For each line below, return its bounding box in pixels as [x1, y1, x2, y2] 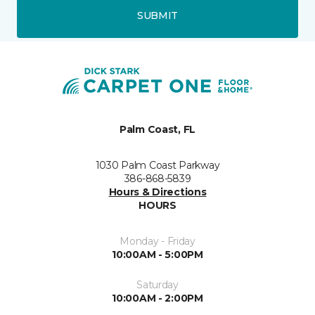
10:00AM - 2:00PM [112, 292, 203, 304]
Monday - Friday [120, 235, 195, 247]
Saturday [136, 278, 179, 291]
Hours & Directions [108, 186, 207, 198]
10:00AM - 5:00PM [112, 248, 203, 261]
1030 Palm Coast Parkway [95, 159, 220, 172]
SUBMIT [136, 8, 179, 22]
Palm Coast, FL [119, 123, 196, 136]
